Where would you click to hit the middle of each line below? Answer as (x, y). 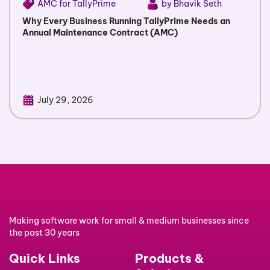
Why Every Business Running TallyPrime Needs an (126, 21)
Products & (169, 259)
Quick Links (45, 259)
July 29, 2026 (65, 100)
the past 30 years (44, 233)
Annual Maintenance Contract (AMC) (100, 33)
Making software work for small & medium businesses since (129, 221)
